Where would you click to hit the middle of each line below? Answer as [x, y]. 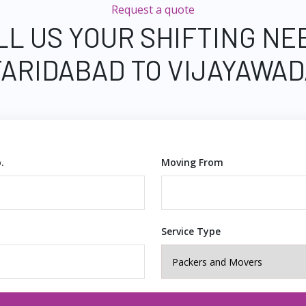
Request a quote [153, 10]
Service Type [191, 231]
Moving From [192, 162]
